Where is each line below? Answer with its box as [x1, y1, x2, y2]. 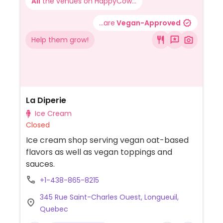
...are [99, 18, 115, 28]
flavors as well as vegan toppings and [25, 146, 172, 158]
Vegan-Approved [115, 18, 181, 28]
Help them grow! [31, 35, 89, 45]
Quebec [39, 204, 68, 214]
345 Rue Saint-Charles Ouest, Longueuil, [39, 192, 179, 202]
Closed [25, 120, 50, 130]
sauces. [25, 158, 55, 170]
